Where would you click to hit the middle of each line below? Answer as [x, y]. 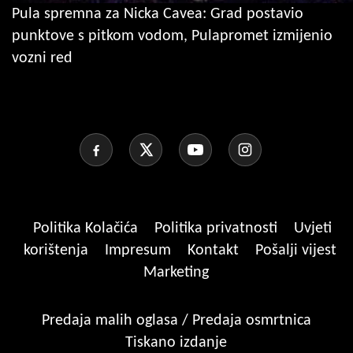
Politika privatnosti [216, 228]
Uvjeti [313, 228]
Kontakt [215, 250]
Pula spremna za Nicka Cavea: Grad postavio [158, 14]
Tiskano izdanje [176, 342]
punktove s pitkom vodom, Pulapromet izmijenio [172, 36]
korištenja [58, 250]
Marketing [176, 272]
